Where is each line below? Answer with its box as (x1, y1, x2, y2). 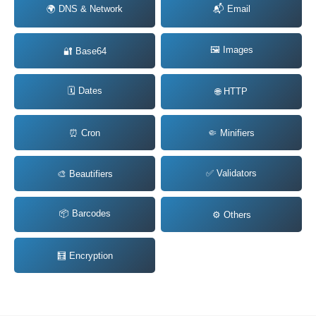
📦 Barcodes (59, 208, 111, 219)
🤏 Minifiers (208, 127, 255, 138)
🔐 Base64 (63, 45, 107, 56)
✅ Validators (206, 168, 257, 179)
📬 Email (212, 4, 250, 15)
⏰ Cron (69, 127, 100, 138)
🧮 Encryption (56, 250, 113, 261)
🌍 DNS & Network (47, 4, 123, 15)
